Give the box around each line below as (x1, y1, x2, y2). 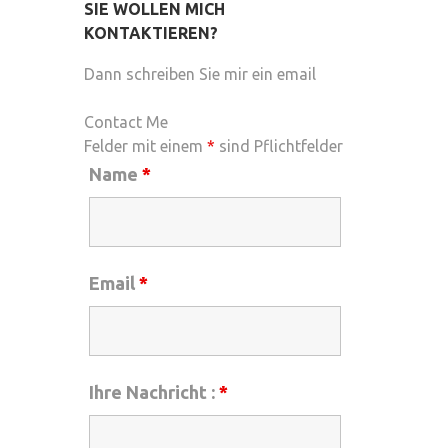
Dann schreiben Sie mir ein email (83, 65, 316, 83)
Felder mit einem (83, 137, 207, 155)
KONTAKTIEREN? (83, 24, 218, 42)
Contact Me (83, 113, 168, 131)
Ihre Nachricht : (88, 382, 219, 402)
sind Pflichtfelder (214, 137, 343, 155)
